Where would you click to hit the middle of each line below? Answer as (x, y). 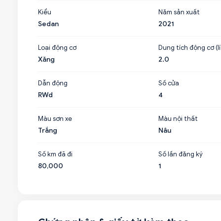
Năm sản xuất (179, 12)
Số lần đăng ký (180, 154)
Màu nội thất (178, 119)
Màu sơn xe (55, 119)
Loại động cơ (57, 48)
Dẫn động (53, 83)
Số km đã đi (55, 154)
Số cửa (168, 83)
